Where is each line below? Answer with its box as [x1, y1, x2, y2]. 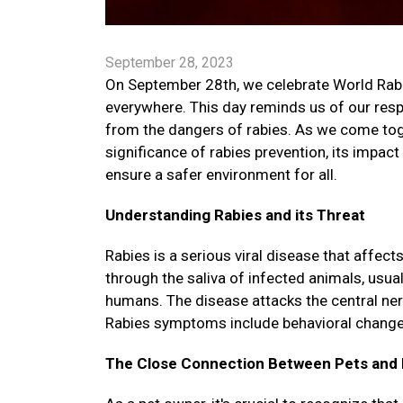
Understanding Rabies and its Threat [105, 206, 365, 224]
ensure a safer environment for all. [105, 166, 337, 184]
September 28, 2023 [105, 54, 234, 71]
